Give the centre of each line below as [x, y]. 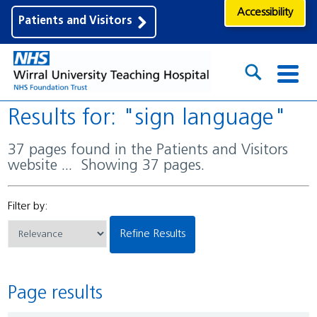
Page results [60, 294]
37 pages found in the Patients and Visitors [12, 150]
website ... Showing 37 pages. [106, 166]
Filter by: [28, 206]
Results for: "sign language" [154, 119]
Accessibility [265, 12]
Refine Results [156, 234]
